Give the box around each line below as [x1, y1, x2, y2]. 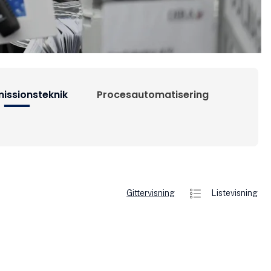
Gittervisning [126, 188, 175, 198]
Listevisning [211, 188, 258, 198]
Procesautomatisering [96, 87, 209, 102]
